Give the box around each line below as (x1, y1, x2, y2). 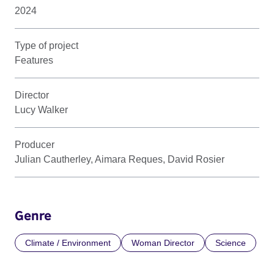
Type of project (15, 40, 78, 51)
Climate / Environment (25, 237, 111, 248)
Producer (15, 139, 54, 150)
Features (15, 54, 53, 65)
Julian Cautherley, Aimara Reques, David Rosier (15, 154, 224, 165)
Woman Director (131, 237, 194, 248)
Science (215, 237, 246, 248)
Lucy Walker (15, 104, 68, 115)
